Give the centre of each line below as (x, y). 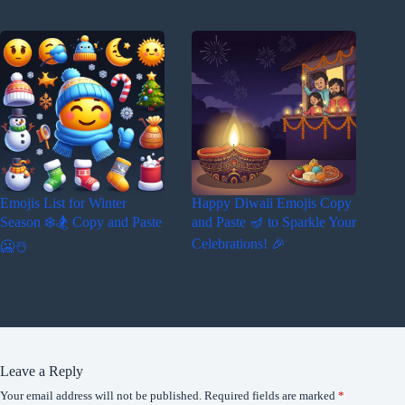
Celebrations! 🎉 (239, 244)
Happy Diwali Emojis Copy (272, 203)
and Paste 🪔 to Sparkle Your (274, 222)
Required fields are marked (271, 396)
